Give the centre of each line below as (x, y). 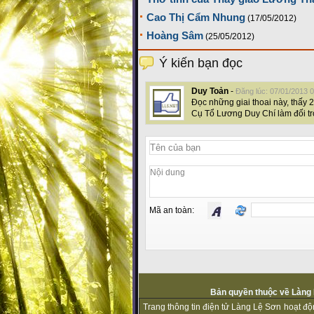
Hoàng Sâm (175, 36)
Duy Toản (210, 91)
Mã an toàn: (175, 211)
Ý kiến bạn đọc (201, 63)
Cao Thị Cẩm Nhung (196, 18)
